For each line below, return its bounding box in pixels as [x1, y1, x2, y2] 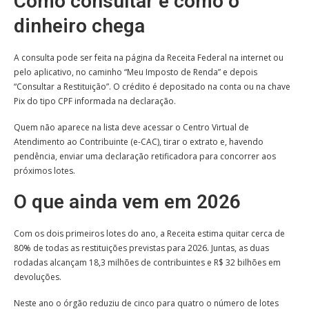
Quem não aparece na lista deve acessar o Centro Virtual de [14, 121, 249, 134]
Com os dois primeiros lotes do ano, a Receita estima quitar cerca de [14, 228, 285, 240]
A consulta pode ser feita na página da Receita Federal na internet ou [14, 52, 283, 64]
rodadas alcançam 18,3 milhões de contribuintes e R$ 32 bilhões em [14, 257, 281, 269]
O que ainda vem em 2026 [14, 190, 241, 214]
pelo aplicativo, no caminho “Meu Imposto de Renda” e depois [14, 66, 257, 79]
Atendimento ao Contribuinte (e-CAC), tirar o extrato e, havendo [14, 136, 263, 148]
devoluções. [14, 271, 61, 283]
